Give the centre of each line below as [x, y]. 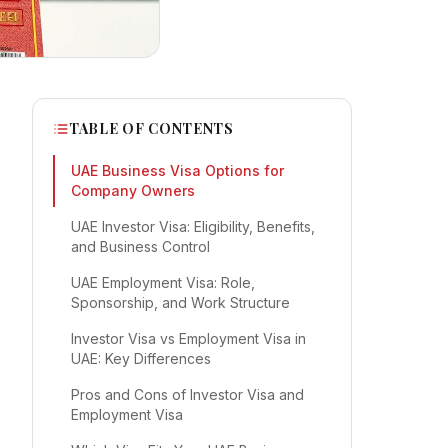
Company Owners [133, 190]
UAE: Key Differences [141, 358]
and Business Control [140, 246]
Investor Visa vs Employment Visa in [188, 338]
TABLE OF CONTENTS [151, 128]
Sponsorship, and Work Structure [180, 302]
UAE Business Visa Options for [177, 170]
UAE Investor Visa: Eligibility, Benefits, [193, 226]
